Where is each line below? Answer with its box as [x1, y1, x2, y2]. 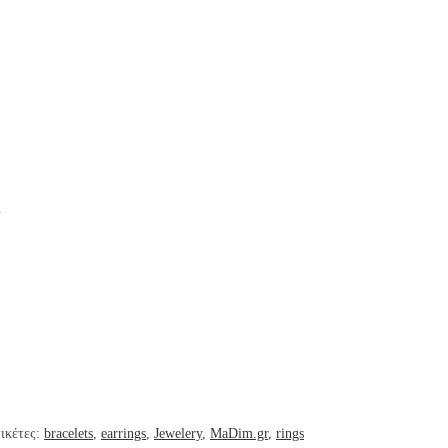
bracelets [44, 425, 93, 441]
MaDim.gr [210, 425, 268, 441]
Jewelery [154, 425, 202, 441]
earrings [101, 425, 146, 441]
